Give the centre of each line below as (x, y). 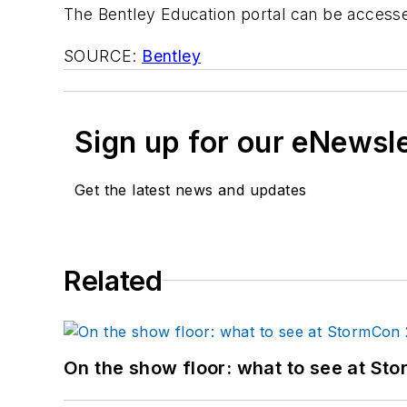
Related (113, 280)
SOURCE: (103, 55)
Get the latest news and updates (191, 189)
